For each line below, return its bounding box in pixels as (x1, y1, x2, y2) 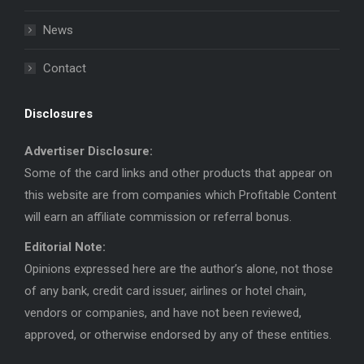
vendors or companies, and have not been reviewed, (24, 305, 301, 320)
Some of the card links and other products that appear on (24, 165, 332, 180)
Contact (43, 60, 86, 76)
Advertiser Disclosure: (24, 143, 153, 158)
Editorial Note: (24, 239, 106, 254)
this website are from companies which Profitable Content (24, 187, 336, 202)
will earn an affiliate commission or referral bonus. (24, 209, 292, 224)
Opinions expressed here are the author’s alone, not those (24, 261, 333, 276)
